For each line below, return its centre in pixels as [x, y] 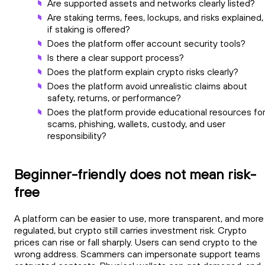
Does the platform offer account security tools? [146, 43]
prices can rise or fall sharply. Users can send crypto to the [136, 242]
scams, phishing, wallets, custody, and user [136, 123]
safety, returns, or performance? [114, 97]
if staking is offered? [89, 29]
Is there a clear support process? [116, 57]
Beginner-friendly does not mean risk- [135, 174]
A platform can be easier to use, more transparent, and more [139, 218]
